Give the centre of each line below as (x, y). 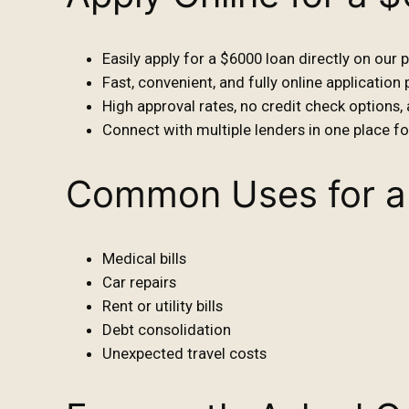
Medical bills (144, 258)
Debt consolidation (167, 329)
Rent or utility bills (163, 305)
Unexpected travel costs (184, 353)
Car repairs (139, 282)
